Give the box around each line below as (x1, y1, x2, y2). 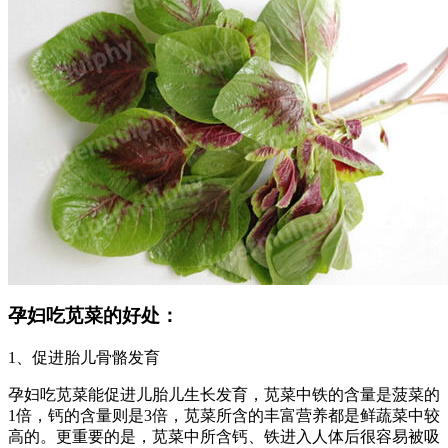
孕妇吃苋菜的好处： (8, 305, 179, 327)
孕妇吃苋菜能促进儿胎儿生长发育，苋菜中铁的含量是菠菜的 (8, 386, 440, 404)
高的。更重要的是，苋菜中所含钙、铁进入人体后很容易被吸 (8, 428, 440, 446)
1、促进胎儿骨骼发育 (8, 349, 160, 367)
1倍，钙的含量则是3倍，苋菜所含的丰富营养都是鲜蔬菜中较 (8, 407, 440, 425)
